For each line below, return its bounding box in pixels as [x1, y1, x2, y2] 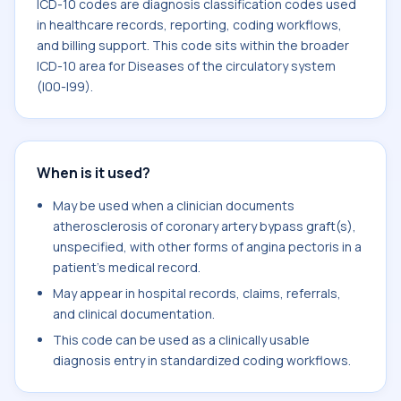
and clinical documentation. [53, 305, 215, 322]
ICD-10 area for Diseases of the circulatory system [37, 57, 336, 74]
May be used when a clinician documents [53, 197, 294, 214]
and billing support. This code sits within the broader [37, 37, 349, 54]
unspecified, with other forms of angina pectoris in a [53, 238, 362, 255]
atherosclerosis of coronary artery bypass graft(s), [53, 218, 356, 235]
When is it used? [37, 163, 150, 183]
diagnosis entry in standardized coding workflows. [53, 352, 351, 369]
